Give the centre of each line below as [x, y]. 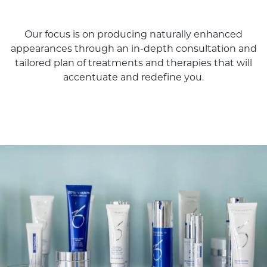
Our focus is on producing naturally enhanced [133, 35]
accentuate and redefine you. [133, 78]
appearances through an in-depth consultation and [133, 50]
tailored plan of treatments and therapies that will [133, 64]
